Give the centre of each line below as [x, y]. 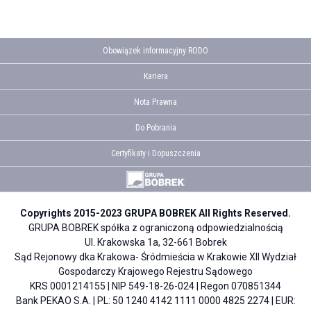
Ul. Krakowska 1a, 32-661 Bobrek [155, 242]
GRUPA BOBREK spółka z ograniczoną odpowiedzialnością [155, 227]
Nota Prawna [155, 102]
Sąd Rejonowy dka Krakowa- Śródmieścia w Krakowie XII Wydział [155, 257]
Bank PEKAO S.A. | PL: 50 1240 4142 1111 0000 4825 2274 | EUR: [155, 300]
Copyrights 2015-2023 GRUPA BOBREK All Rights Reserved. [155, 213]
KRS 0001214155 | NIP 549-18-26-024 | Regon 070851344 [155, 286]
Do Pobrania [155, 127]
